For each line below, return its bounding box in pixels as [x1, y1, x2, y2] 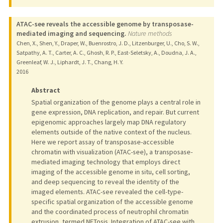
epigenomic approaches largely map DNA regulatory [31, 117, 186, 127]
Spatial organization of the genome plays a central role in [31, 98, 201, 107]
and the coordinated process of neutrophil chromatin [31, 207, 189, 217]
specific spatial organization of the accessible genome [31, 197, 193, 207]
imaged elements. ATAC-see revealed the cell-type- [31, 187, 183, 197]
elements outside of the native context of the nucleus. [31, 127, 192, 137]
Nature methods [127, 29, 172, 38]
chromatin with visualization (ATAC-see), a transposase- [31, 147, 193, 157]
